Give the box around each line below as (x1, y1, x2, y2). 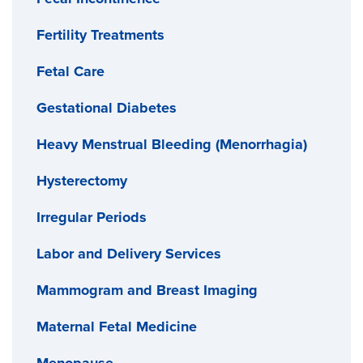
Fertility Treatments (36, 25, 164, 44)
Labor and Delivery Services (36, 244, 221, 263)
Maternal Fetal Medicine (36, 317, 197, 335)
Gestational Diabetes (36, 98, 177, 117)
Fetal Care (36, 62, 105, 80)
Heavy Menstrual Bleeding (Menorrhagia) (36, 135, 307, 153)
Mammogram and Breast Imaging (36, 280, 258, 299)
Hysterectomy (36, 171, 127, 190)
